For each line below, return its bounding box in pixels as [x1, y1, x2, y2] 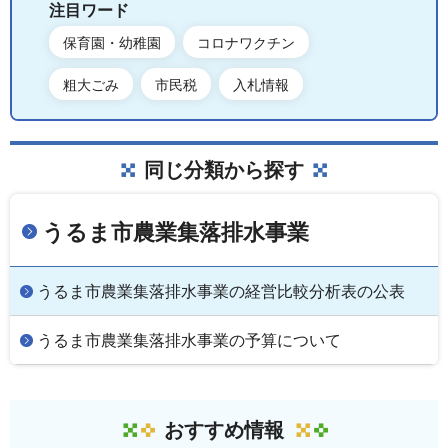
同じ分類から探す [144, 158, 304, 181]
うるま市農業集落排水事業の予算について [37, 331, 341, 349]
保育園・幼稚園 [63, 34, 161, 51]
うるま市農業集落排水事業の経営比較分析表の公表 [37, 282, 405, 300]
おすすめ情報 [164, 418, 284, 441]
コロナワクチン [197, 34, 295, 51]
